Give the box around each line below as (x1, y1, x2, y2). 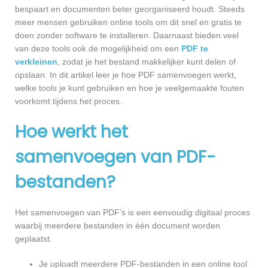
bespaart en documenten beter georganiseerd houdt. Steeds (15, 4, 245, 14)
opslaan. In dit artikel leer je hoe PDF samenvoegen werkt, (15, 69, 236, 80)
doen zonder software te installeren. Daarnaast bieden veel (15, 30, 239, 40)
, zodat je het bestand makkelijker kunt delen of (57, 56, 236, 66)
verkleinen (15, 56, 57, 66)
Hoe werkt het (15, 120, 128, 144)
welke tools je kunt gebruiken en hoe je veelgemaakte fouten (15, 83, 244, 93)
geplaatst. (15, 233, 52, 243)
